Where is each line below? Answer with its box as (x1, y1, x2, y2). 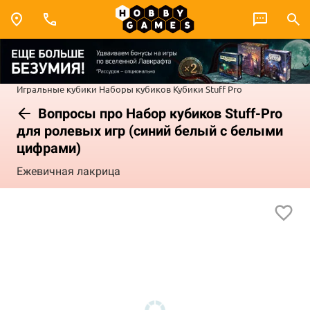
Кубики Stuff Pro (173, 82, 242, 95)
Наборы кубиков (99, 82, 171, 95)
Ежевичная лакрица (17, 165, 120, 179)
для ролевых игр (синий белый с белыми (17, 122, 283, 139)
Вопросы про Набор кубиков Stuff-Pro (35, 104, 282, 122)
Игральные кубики (17, 82, 97, 95)
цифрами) (17, 139, 81, 156)
